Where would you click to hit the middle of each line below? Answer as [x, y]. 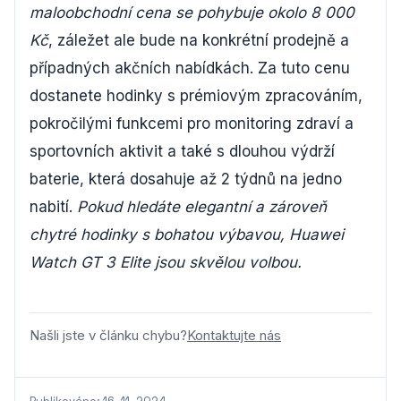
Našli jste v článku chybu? [108, 335]
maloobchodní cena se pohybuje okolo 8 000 [192, 12]
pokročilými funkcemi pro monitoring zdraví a [192, 123]
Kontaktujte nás [234, 335]
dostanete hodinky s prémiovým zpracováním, [196, 95]
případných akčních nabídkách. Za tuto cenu [190, 68]
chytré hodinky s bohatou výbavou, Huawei [187, 234]
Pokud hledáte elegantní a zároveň [202, 206]
